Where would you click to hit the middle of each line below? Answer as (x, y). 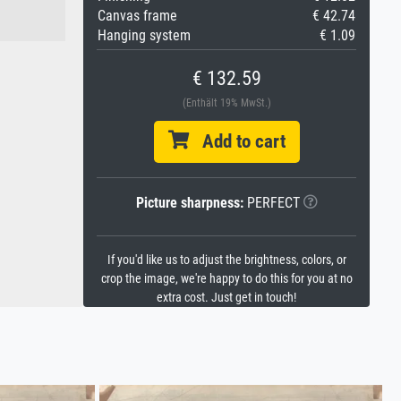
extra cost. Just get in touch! (226, 298)
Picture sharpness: (189, 203)
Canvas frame (137, 16)
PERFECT (271, 203)
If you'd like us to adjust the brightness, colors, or (226, 260)
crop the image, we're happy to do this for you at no (226, 279)
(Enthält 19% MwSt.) (226, 103)
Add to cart (237, 141)
